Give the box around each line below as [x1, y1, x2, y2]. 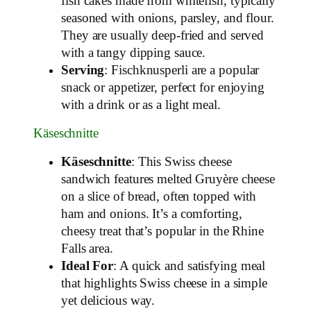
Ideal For [61, 258, 114, 273]
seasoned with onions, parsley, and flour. [61, 10, 274, 25]
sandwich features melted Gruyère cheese [61, 171, 276, 186]
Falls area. [61, 241, 113, 255]
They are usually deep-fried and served [61, 28, 264, 42]
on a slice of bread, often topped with [61, 189, 257, 203]
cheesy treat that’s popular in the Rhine [61, 224, 264, 238]
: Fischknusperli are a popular [104, 62, 260, 77]
